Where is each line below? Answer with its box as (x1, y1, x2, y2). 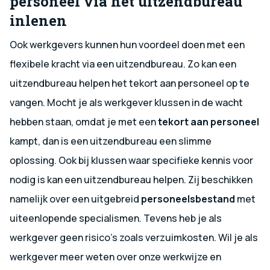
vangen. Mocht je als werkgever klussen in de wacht (10, 95, 243, 109)
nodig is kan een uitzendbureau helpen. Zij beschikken (10, 172, 253, 186)
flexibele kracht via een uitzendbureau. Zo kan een (10, 57, 236, 71)
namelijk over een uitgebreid (10, 192, 141, 206)
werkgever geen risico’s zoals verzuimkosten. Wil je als (10, 230, 258, 244)
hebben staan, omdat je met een (10, 115, 158, 128)
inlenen (10, 10, 67, 30)
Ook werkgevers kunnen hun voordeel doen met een (10, 37, 245, 51)
